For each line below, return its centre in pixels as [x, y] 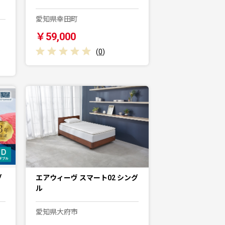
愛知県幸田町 [57, 19]
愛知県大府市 [57, 212]
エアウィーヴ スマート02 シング [87, 178]
